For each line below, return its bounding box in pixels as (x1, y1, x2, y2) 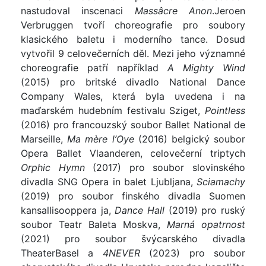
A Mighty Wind (159, 62, 245, 74)
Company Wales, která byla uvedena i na (21, 90, 245, 103)
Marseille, (21, 133, 68, 145)
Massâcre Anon (134, 5, 213, 17)
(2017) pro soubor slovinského (84, 161, 246, 174)
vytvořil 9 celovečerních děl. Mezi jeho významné (21, 47, 245, 60)
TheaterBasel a (21, 247, 103, 259)
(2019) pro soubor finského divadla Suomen (21, 190, 245, 202)
